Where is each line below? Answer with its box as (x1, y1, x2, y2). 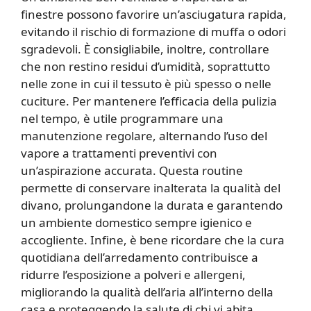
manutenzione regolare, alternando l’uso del (21, 128, 267, 144)
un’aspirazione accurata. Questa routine (21, 162, 243, 179)
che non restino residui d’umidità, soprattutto (21, 58, 270, 75)
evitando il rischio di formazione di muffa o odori (21, 24, 286, 40)
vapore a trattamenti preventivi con (21, 145, 217, 162)
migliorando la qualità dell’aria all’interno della (21, 284, 274, 301)
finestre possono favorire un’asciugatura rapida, (21, 6, 287, 23)
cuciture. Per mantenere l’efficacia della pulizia (21, 93, 277, 110)
